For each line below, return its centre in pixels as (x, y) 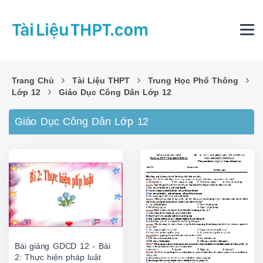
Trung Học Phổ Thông (193, 81)
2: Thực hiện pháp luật (58, 257)
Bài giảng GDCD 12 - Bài (63, 246)
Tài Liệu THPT (101, 81)
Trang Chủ (33, 81)
